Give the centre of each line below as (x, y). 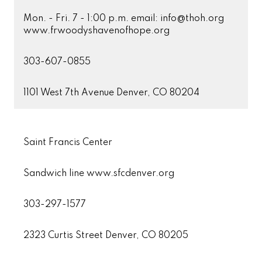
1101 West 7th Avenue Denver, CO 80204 (111, 93)
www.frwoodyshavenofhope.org (96, 31)
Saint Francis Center (68, 143)
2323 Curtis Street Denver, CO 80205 (106, 236)
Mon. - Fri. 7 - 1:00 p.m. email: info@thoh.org (124, 19)
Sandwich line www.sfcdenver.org (99, 174)
